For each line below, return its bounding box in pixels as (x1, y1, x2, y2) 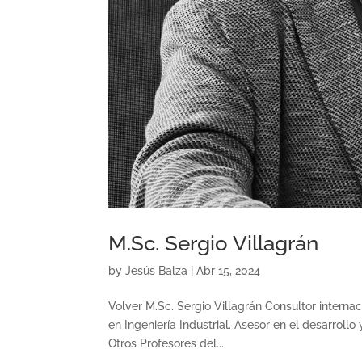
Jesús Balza (125, 264, 188, 278)
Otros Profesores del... (108, 337, 225, 351)
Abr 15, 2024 (196, 264, 261, 278)
